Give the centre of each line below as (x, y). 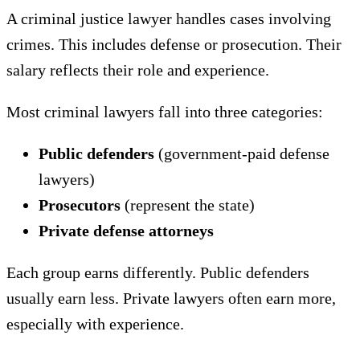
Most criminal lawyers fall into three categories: (165, 112)
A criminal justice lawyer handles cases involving (169, 18)
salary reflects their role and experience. (138, 70)
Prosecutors (80, 205)
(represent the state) (188, 205)
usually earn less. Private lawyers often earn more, (171, 298)
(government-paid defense (242, 153)
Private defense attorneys (126, 231)
